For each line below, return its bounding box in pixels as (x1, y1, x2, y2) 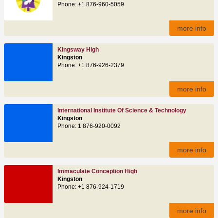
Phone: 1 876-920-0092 (57, 123, 121, 129)
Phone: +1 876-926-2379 (57, 62, 124, 68)
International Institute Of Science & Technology (57, 107, 186, 113)
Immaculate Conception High (57, 168, 137, 174)
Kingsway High (57, 46, 99, 53)
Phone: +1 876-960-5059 (57, 1, 124, 7)
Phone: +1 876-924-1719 (57, 183, 124, 190)
